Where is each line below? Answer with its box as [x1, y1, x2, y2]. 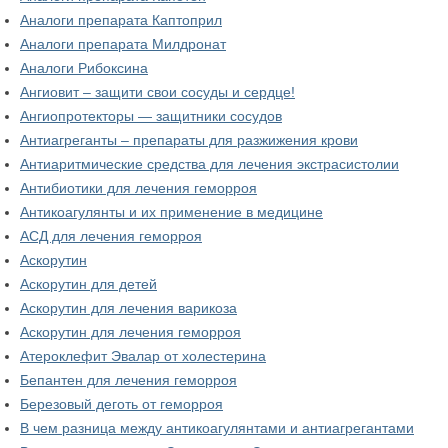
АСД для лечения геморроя [20, 228, 202, 245]
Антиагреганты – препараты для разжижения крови [20, 132, 358, 149]
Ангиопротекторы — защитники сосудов [20, 108, 282, 125]
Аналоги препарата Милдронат [20, 36, 226, 53]
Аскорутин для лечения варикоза [20, 300, 237, 317]
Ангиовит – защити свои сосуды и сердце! [20, 84, 295, 101]
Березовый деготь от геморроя [20, 396, 223, 413]
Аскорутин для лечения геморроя [20, 324, 241, 341]
